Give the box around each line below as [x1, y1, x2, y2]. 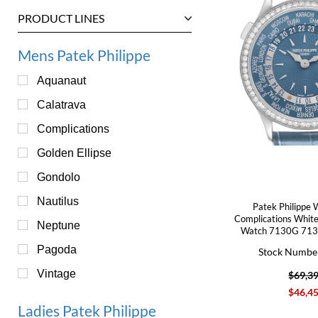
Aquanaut [37, 74, 86, 87]
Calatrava [37, 98, 86, 111]
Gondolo [37, 170, 80, 183]
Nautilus [37, 194, 79, 207]
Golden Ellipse [37, 146, 111, 159]
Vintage [37, 267, 76, 280]
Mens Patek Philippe [18, 45, 150, 64]
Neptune [37, 219, 80, 231]
